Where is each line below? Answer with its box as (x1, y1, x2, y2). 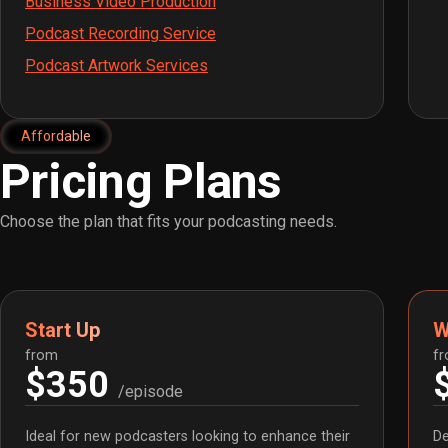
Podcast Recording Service (25, 24, 216, 44)
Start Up (25, 318, 100, 343)
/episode (118, 382, 183, 402)
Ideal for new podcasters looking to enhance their (25, 428, 350, 446)
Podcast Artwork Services (25, 56, 208, 76)
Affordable (21, 128, 91, 145)
